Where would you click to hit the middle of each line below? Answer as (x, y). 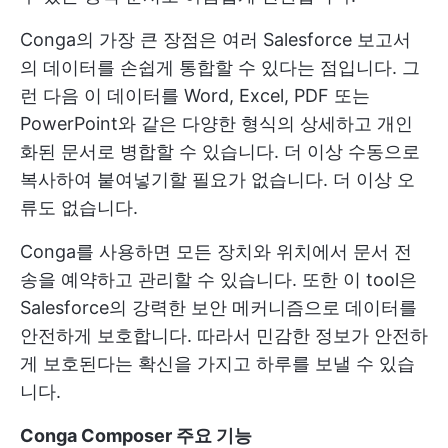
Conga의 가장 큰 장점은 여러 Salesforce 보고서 (215, 40)
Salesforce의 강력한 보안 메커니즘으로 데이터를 (218, 308)
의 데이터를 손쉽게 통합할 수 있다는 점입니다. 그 (220, 68)
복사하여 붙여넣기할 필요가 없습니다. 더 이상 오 (217, 180)
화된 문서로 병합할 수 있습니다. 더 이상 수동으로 (220, 152)
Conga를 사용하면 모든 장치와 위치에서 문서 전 (216, 252)
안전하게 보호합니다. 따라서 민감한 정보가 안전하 (224, 336)
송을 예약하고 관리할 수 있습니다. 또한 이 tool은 (218, 280)
